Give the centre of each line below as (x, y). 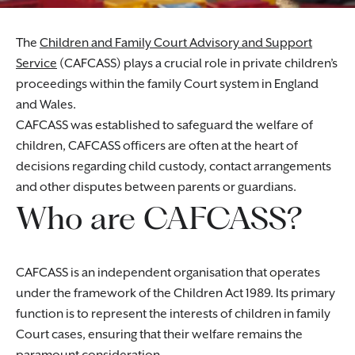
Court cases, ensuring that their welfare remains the (159, 335)
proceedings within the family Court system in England (167, 84)
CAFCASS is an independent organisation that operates (168, 273)
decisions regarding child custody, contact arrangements (174, 167)
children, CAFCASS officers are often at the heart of (157, 146)
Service (36, 64)
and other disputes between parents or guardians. (156, 187)
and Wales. (46, 105)
